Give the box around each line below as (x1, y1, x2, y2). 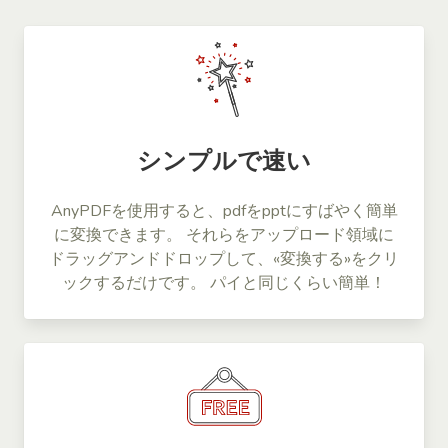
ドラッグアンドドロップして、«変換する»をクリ (49, 247, 399, 270)
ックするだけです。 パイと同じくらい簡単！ (62, 271, 386, 294)
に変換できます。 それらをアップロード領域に (54, 223, 394, 246)
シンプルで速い (137, 144, 311, 177)
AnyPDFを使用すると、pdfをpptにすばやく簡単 (50, 199, 398, 222)
